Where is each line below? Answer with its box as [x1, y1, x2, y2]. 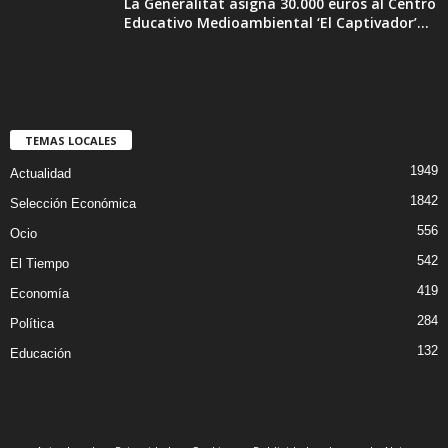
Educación [10, 346, 71, 362]
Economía [10, 286, 69, 302]
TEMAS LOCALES [25, 133, 117, 149]
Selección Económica [10, 196, 136, 212]
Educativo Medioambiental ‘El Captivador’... [124, 13, 429, 33]
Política [10, 316, 54, 332]
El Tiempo [10, 256, 69, 272]
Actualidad [10, 166, 71, 182]
